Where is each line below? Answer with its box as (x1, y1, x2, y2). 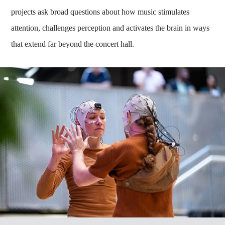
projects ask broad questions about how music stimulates (11, 7, 190, 16)
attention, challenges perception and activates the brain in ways (11, 23, 210, 32)
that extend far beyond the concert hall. (11, 39, 135, 48)
